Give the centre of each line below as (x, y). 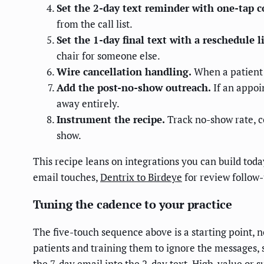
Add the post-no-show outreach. (134, 88)
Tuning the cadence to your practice (133, 204)
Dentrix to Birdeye (141, 177)
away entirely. (88, 104)
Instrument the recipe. (111, 120)
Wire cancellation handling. (124, 72)
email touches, (67, 177)
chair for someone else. (108, 56)
